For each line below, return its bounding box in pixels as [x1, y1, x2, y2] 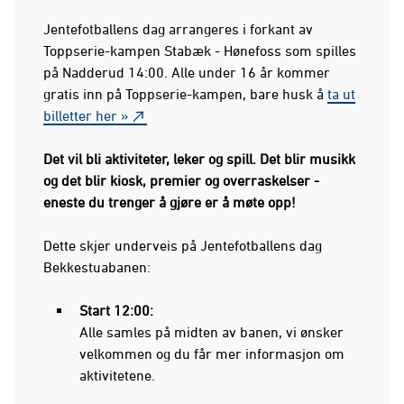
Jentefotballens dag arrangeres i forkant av [43, 20, 313, 37]
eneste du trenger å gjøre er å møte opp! [43, 193, 296, 210]
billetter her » [43, 106, 129, 124]
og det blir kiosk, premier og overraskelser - [43, 171, 319, 188]
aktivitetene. [79, 366, 155, 383]
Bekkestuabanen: [43, 258, 151, 275]
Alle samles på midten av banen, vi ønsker [79, 323, 344, 340]
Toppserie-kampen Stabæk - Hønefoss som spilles [43, 41, 356, 59]
